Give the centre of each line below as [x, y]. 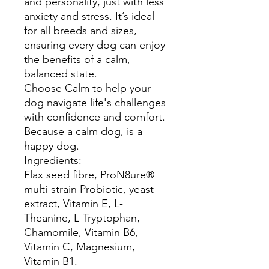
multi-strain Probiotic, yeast [89, 189]
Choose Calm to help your [87, 88]
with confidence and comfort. [95, 117]
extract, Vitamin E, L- [74, 204]
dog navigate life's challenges [95, 103]
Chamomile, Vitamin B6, [81, 232]
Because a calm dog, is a [83, 131]
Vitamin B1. [51, 261]
